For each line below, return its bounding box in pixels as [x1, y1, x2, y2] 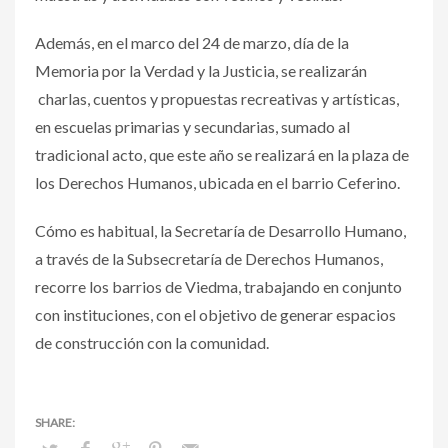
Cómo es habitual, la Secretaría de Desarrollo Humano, [35, 220, 406, 240]
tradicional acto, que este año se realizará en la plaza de [35, 144, 409, 164]
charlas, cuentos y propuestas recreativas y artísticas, [35, 88, 399, 108]
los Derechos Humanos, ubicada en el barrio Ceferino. [35, 172, 400, 192]
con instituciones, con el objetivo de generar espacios [35, 304, 396, 324]
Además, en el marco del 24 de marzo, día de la [35, 32, 349, 52]
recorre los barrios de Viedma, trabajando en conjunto [35, 276, 402, 296]
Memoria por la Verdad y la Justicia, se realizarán [35, 60, 367, 80]
